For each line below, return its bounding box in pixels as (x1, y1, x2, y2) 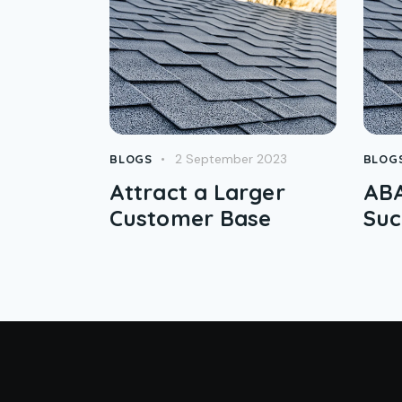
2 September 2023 (174, 151, 287, 168)
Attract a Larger (109, 179, 285, 206)
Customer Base (109, 205, 272, 232)
